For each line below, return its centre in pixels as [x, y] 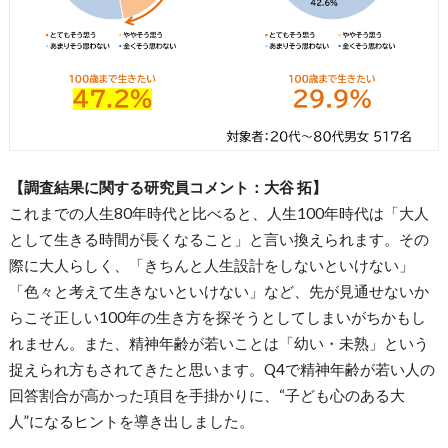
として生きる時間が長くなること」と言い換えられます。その [218, 239]
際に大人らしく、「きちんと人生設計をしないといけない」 [211, 265]
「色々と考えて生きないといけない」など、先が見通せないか [218, 291]
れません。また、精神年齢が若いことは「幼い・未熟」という [218, 343]
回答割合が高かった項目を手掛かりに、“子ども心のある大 [206, 395]
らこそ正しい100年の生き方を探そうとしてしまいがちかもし [217, 317]
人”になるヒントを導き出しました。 [131, 421]
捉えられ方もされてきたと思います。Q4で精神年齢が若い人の [221, 369]
